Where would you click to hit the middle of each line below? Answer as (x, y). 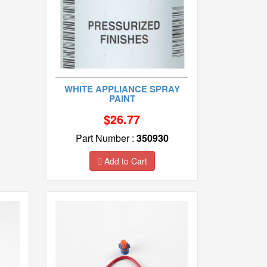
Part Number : (106, 138)
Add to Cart (124, 161)
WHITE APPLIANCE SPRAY (122, 89)
